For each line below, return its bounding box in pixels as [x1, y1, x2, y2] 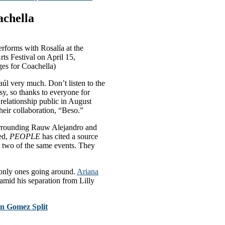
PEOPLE [10, 132, 40, 141]
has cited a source [40, 132, 98, 141]
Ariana [77, 167, 98, 176]
